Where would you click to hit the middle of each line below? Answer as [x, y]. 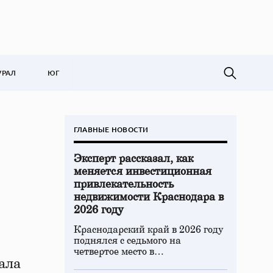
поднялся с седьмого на [127, 241]
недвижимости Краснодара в [149, 197]
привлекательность [124, 185]
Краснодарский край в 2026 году [149, 230]
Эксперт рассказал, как [133, 159]
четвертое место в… [119, 252]
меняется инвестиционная [143, 172]
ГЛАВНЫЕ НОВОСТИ [111, 129]
